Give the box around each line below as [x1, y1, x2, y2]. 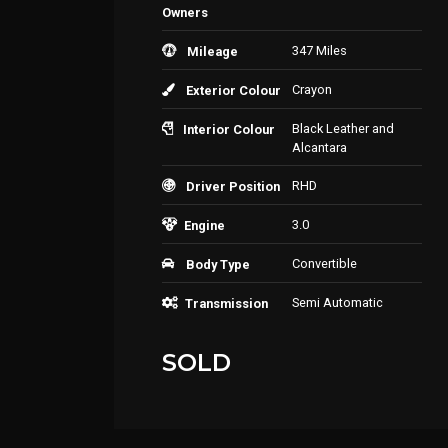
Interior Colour [183, 122, 275, 137]
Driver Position [186, 179, 280, 194]
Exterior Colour [186, 83, 281, 98]
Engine [184, 218, 225, 233]
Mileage [187, 44, 238, 59]
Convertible [292, 256, 357, 271]
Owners [162, 5, 208, 20]
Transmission [185, 296, 268, 311]
